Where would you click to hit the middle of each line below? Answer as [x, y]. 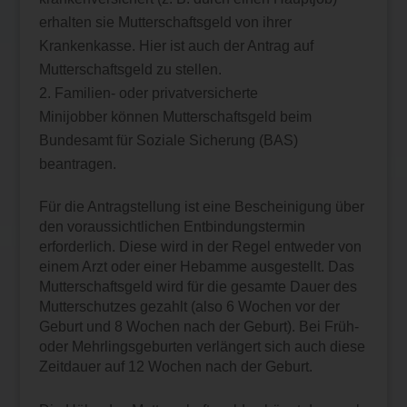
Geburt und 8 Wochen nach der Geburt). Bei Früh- [199, 326]
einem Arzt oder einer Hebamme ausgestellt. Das [196, 266]
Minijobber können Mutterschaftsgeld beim [175, 116]
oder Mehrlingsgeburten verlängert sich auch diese [202, 346]
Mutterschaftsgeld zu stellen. [130, 69]
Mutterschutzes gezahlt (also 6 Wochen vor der [189, 306]
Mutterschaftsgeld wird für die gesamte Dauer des [198, 286]
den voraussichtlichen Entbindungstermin [172, 226]
